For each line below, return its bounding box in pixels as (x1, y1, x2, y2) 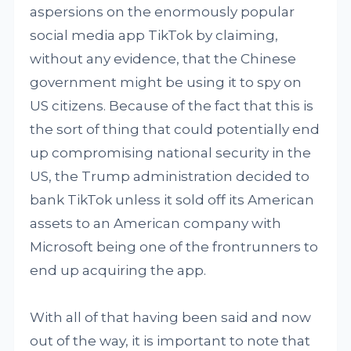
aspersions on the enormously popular (30, 4, 295, 20)
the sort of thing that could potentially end (30, 121, 320, 137)
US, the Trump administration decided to (30, 168, 310, 184)
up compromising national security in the (30, 145, 312, 161)
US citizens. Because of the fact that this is (30, 98, 314, 114)
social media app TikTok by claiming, (30, 27, 279, 43)
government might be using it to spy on (30, 74, 302, 90)
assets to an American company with (30, 215, 282, 231)
